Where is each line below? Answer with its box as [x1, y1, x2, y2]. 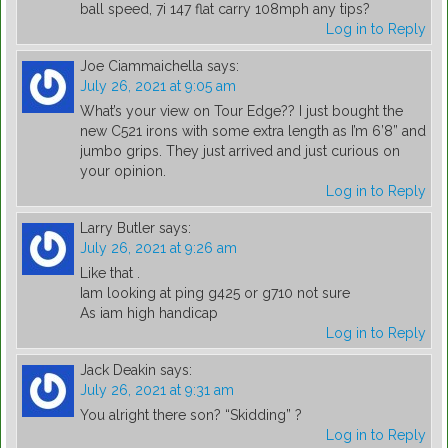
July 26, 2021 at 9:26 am [80, 240, 237, 257]
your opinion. [80, 163, 166, 180]
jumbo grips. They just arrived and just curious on [80, 143, 400, 160]
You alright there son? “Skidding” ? [80, 407, 302, 424]
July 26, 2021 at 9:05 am [80, 78, 236, 95]
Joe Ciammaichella [80, 58, 203, 75]
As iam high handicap [80, 305, 218, 322]
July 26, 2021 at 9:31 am [80, 382, 234, 399]
